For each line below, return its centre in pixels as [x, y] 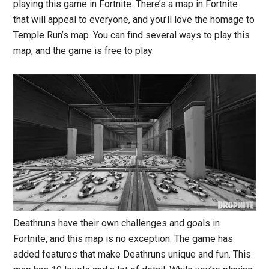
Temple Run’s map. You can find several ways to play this [132, 35]
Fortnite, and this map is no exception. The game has [123, 238]
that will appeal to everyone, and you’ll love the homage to [134, 19]
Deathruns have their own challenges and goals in [117, 223]
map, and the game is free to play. [84, 50]
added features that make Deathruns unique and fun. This [132, 254]
